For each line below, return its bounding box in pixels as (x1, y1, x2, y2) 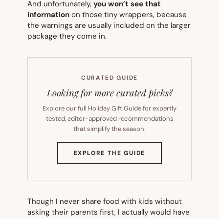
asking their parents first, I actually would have (27, 207, 190, 217)
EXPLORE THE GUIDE (73, 149, 146, 157)
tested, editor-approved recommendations (45, 114, 174, 123)
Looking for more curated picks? (46, 86, 173, 99)
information (27, 9, 69, 20)
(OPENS (145, 148, 172, 156)
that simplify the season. (73, 124, 146, 133)
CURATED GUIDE (81, 73, 138, 82)
